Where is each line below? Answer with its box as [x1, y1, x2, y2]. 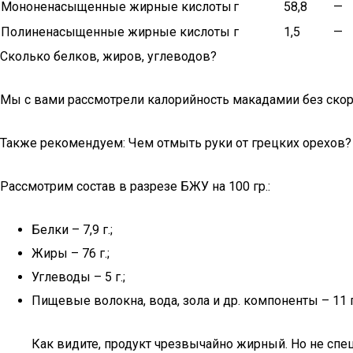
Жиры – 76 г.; [32, 246, 110, 261]
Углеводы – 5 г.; [32, 269, 125, 284]
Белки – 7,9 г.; [32, 222, 113, 237]
